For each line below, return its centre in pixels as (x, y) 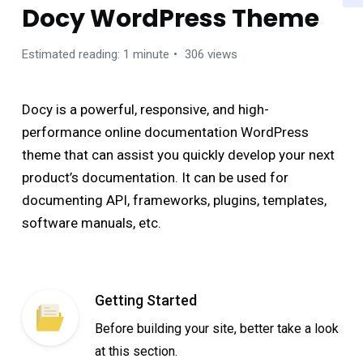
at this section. (136, 351)
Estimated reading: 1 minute (96, 54)
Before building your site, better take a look (217, 329)
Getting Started (146, 300)
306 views (209, 54)
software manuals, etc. (92, 223)
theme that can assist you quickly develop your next (178, 155)
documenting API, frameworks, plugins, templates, (174, 200)
